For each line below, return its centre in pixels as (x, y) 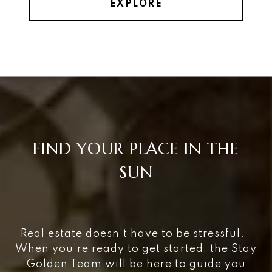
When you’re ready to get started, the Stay (136, 249)
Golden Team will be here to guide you (136, 264)
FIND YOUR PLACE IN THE (136, 149)
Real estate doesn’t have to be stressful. (136, 234)
